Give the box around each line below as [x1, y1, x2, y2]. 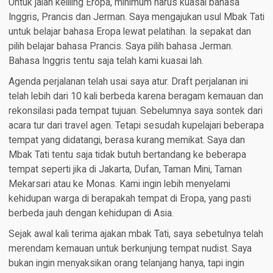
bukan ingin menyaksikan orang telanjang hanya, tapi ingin [8, 257, 244, 269]
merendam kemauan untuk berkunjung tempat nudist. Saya [8, 243, 252, 254]
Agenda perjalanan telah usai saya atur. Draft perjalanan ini [8, 76, 248, 87]
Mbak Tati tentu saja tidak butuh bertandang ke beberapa [8, 149, 246, 160]
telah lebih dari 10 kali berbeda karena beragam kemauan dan [8, 90, 263, 102]
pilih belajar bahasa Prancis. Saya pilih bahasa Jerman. [8, 40, 233, 52]
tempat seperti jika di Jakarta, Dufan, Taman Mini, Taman [8, 163, 242, 175]
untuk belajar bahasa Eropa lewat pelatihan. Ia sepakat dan [8, 26, 251, 37]
